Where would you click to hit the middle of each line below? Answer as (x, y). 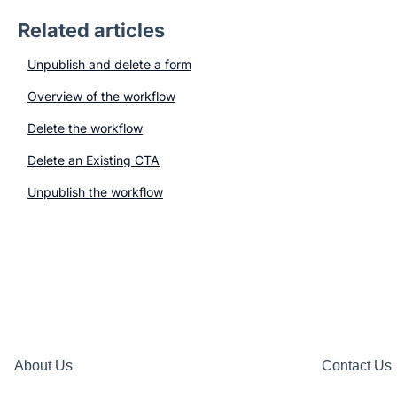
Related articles (91, 31)
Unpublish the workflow (95, 192)
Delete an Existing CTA (93, 160)
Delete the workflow (85, 128)
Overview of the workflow (101, 97)
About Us (44, 365)
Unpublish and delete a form (109, 65)
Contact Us (356, 365)
